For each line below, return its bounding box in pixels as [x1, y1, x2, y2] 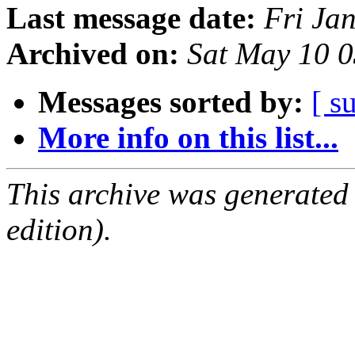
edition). [6, 212, 112, 247]
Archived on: [6, 36, 179, 71]
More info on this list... [38, 120, 338, 155]
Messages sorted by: [38, 85, 303, 120]
